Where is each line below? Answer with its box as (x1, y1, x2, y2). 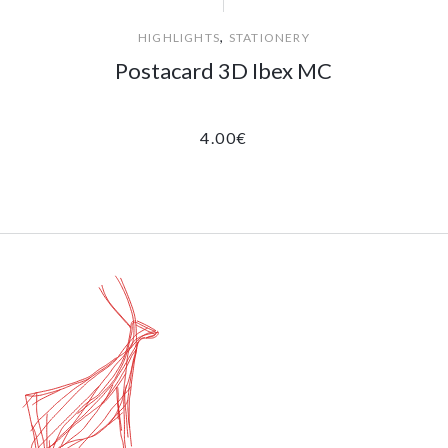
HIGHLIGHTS (138, 29, 221, 45)
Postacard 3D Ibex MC (115, 56, 333, 84)
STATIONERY (228, 29, 310, 45)
